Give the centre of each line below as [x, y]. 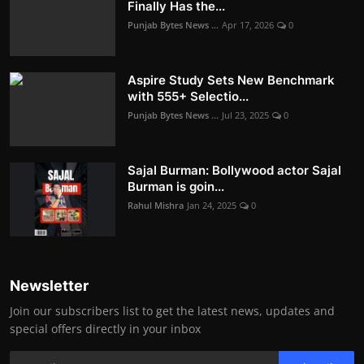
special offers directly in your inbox [105, 328]
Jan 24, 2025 [212, 205]
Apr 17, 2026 [248, 24]
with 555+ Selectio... [188, 96]
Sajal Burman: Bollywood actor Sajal [234, 170]
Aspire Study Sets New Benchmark [231, 80]
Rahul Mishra [156, 205]
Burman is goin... [176, 186]
